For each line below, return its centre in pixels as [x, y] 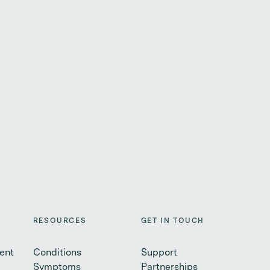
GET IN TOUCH [173, 221]
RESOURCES [60, 221]
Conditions [57, 253]
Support [159, 253]
